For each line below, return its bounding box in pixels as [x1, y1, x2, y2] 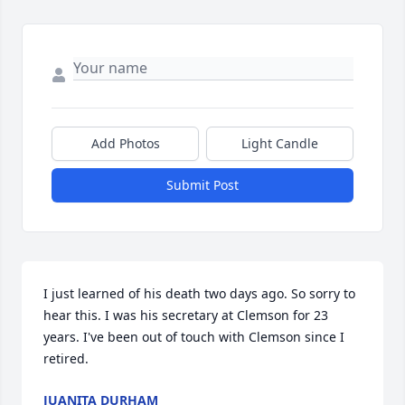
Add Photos [90, 135, 160, 153]
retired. [43, 350, 89, 368]
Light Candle [241, 135, 318, 153]
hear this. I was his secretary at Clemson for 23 [43, 306, 328, 325]
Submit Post [166, 176, 239, 194]
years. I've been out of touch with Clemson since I [43, 328, 344, 346]
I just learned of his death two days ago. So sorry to [43, 285, 355, 303]
